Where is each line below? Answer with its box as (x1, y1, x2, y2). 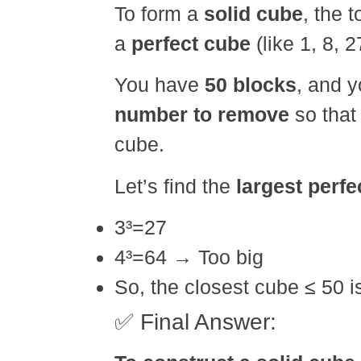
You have (114, 73, 205, 97)
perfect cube (131, 32, 251, 55)
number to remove (114, 103, 289, 127)
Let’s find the (114, 174, 236, 197)
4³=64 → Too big (114, 246, 263, 269)
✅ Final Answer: (114, 309, 276, 335)
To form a (114, 2, 204, 25)
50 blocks (205, 73, 297, 97)
